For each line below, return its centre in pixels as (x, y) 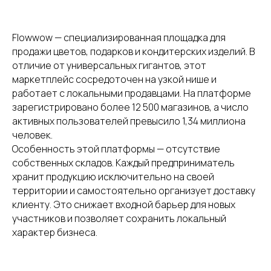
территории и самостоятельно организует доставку (134, 191)
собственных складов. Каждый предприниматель (123, 163)
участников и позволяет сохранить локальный (119, 218)
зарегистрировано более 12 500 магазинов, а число (130, 107)
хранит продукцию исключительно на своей (113, 177)
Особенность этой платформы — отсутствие (116, 149)
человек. (32, 135)
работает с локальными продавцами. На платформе (132, 93)
